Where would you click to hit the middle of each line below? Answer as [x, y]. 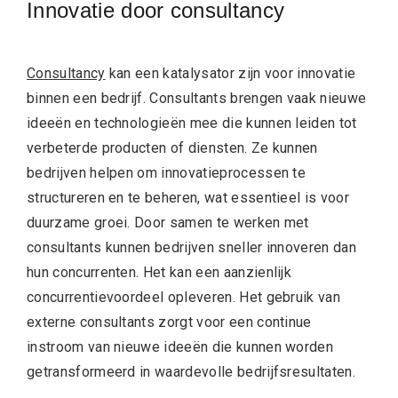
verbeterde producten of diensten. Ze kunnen [172, 147]
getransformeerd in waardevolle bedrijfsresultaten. [191, 371]
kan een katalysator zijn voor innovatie [231, 73]
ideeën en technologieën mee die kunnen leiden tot [192, 123]
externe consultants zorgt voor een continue [169, 322]
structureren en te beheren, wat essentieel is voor [188, 197]
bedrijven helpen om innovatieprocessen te [167, 172]
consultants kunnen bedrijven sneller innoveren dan [192, 247]
